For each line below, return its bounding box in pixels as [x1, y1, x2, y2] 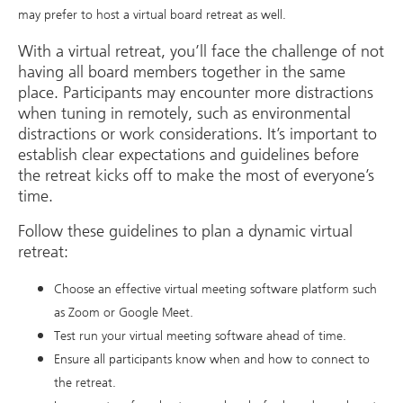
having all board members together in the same [18, 61, 345, 82]
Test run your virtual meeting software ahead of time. [54, 327, 350, 344]
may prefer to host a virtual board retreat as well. [18, 7, 290, 23]
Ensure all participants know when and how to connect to [54, 351, 370, 367]
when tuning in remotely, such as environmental [18, 103, 351, 123]
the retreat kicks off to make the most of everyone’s [18, 165, 374, 185]
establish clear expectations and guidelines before [18, 144, 359, 165]
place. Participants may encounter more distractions [18, 82, 373, 103]
